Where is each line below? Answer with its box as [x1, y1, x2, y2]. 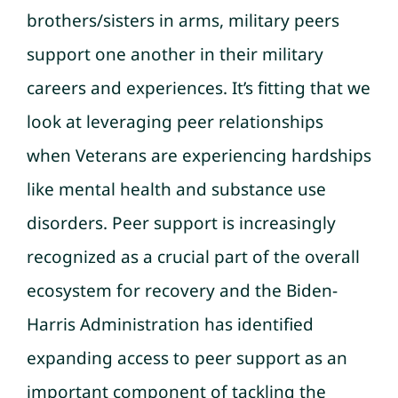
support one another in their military [27, 42, 323, 66]
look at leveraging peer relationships [27, 109, 323, 133]
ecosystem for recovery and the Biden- [27, 278, 338, 302]
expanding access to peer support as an [27, 346, 347, 370]
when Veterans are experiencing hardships [27, 143, 371, 167]
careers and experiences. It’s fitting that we [27, 76, 370, 99]
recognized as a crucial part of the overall [27, 244, 360, 268]
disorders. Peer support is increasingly [27, 211, 336, 235]
